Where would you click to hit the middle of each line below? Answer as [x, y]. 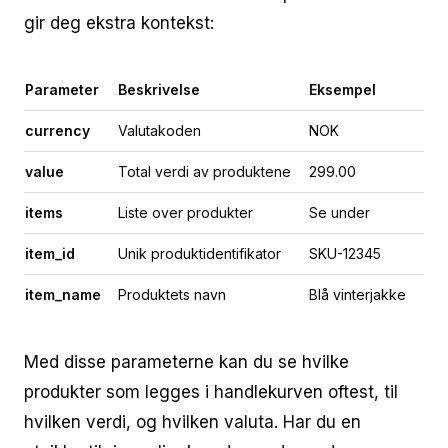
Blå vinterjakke [357, 294]
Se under [339, 212]
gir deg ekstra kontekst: [119, 23]
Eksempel [342, 89]
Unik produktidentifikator [199, 253]
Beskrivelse [159, 89]
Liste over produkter [185, 212]
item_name [63, 294]
